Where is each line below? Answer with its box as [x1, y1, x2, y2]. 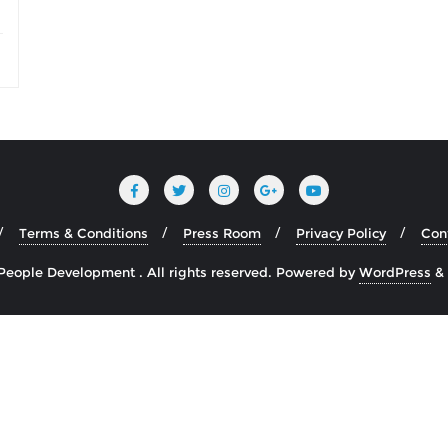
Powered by [276, 263, 359, 280]
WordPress [359, 263, 431, 280]
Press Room [183, 224, 261, 241]
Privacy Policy [296, 224, 386, 241]
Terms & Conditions [19, 224, 148, 241]
